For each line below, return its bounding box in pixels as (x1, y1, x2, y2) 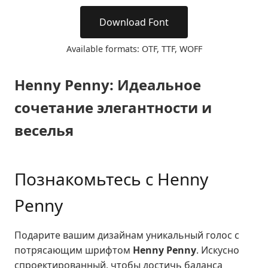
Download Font (99, 16, 169, 29)
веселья (14, 120, 74, 140)
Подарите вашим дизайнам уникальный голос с (14, 229, 239, 242)
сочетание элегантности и (14, 98, 212, 117)
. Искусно (196, 243, 239, 257)
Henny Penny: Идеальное (14, 75, 201, 95)
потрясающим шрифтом (14, 243, 133, 257)
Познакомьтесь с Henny (14, 167, 208, 190)
